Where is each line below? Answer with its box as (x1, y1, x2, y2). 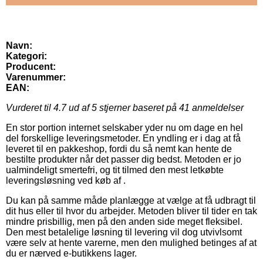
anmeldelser (190, 103, 244, 113)
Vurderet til (6, 103, 53, 113)
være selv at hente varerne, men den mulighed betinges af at (6, 238, 257, 248)
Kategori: (6, 51, 47, 62)
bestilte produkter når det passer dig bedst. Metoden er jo (6, 154, 241, 165)
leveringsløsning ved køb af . (6, 176, 126, 186)
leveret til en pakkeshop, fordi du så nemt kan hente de (6, 144, 232, 154)
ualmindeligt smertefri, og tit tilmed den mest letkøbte (6, 165, 224, 176)
